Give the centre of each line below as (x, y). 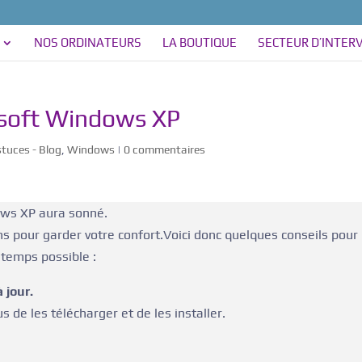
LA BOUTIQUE (200, 42)
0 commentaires (165, 149)
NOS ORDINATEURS (88, 42)
